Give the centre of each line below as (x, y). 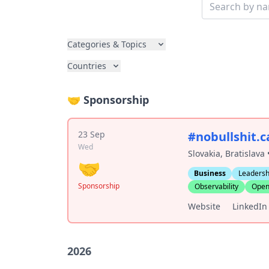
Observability (217, 186)
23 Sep (92, 134)
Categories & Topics (107, 44)
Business (210, 173)
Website (204, 206)
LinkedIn (250, 206)
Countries (87, 66)
